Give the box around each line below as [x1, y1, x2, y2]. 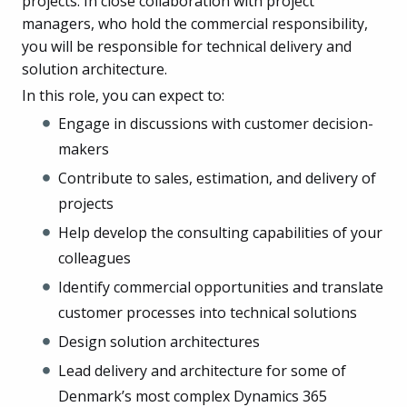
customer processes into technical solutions [58, 302, 357, 323]
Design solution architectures [58, 331, 260, 352]
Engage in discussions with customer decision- [58, 113, 373, 134]
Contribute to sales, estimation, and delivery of [58, 167, 376, 188]
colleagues [58, 247, 131, 268]
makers [58, 138, 109, 159]
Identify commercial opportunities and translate [58, 276, 383, 297]
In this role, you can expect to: [22, 84, 224, 105]
